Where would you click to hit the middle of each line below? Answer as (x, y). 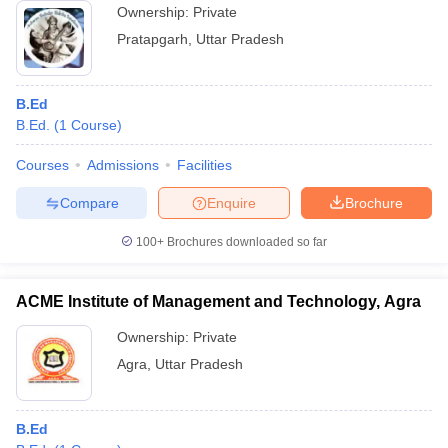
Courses (42, 165)
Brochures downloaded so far (245, 242)
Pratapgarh (152, 39)
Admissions (123, 165)
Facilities (204, 165)
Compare (89, 202)
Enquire (231, 202)
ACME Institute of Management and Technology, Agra (218, 301)
